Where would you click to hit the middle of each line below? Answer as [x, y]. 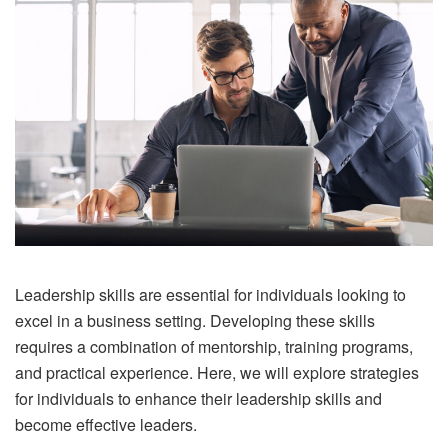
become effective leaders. [106, 425]
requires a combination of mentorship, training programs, [214, 347]
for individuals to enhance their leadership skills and [198, 399]
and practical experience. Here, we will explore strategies [217, 373]
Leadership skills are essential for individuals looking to [210, 295]
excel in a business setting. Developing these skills [195, 321]
